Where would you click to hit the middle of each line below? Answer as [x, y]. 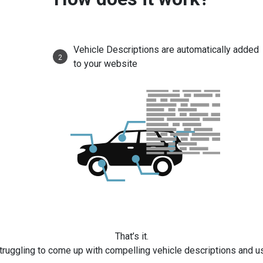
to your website [106, 63]
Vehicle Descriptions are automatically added [166, 49]
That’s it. [131, 236]
